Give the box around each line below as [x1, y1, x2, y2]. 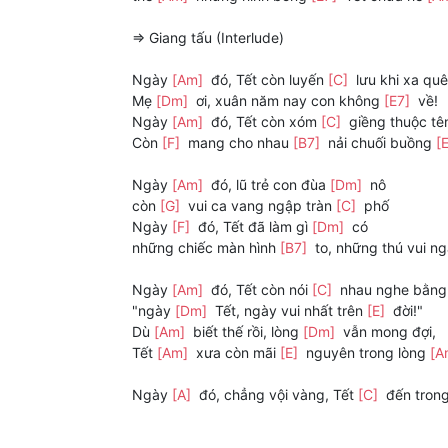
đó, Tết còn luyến [207, 71, 328, 89]
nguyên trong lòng [302, 344, 430, 362]
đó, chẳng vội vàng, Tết [195, 386, 358, 404]
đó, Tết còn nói [207, 281, 312, 299]
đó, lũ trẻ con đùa [207, 176, 330, 194]
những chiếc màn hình [132, 239, 280, 257]
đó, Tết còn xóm [207, 113, 321, 131]
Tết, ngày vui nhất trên [211, 302, 367, 320]
